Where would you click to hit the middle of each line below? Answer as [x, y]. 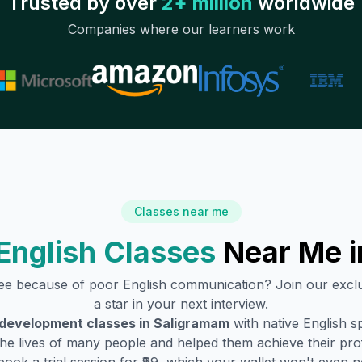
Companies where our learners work [181, 29]
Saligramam [191, 323]
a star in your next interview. [181, 304]
